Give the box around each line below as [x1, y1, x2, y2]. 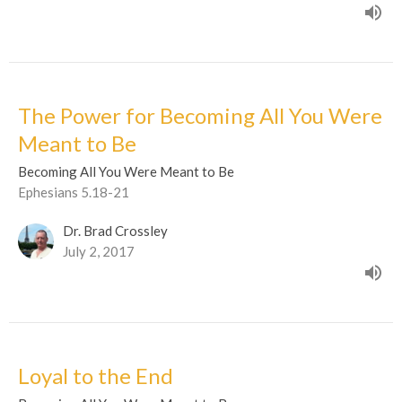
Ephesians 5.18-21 [18, 183, 129, 200]
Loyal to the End [18, 362, 173, 389]
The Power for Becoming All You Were [18, 101, 382, 128]
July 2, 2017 [63, 242, 135, 259]
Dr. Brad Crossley [63, 222, 168, 239]
